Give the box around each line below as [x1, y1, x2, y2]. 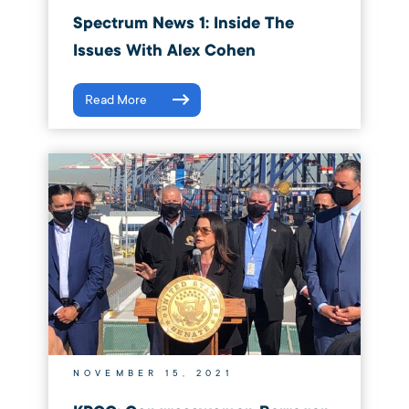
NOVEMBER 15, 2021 [72, 368, 233, 380]
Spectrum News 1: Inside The [72, 13, 294, 35]
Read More [84, 92, 147, 109]
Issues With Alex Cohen [72, 40, 256, 62]
